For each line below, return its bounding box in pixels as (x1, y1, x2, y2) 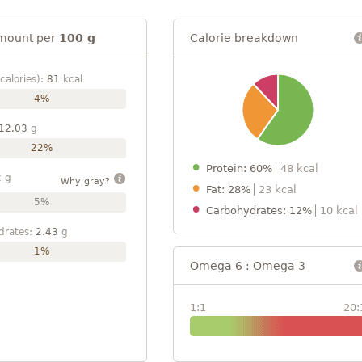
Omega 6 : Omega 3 (190, 259, 305, 272)
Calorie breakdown (190, 31, 298, 44)
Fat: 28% (206, 183, 254, 196)
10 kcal (320, 204, 358, 217)
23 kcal (259, 183, 297, 196)
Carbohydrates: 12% (206, 204, 315, 217)
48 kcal (280, 162, 318, 175)
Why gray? (60, 175, 113, 187)
